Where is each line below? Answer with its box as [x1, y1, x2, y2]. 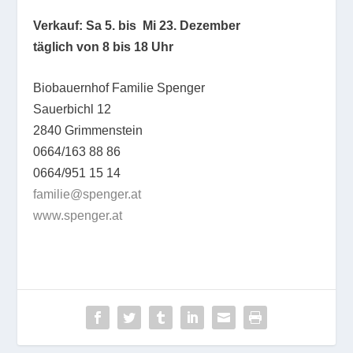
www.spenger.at [33, 209, 123, 223]
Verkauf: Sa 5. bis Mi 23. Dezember [33, 18, 244, 32]
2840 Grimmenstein [33, 124, 143, 138]
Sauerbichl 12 [33, 102, 112, 117]
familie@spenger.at [33, 188, 142, 202]
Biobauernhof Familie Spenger [33, 81, 206, 95]
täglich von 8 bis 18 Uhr [33, 39, 174, 54]
